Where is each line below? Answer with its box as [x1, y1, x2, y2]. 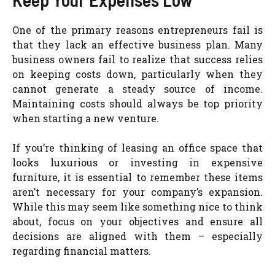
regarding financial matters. [12, 244, 151, 257]
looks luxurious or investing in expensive [12, 156, 263, 169]
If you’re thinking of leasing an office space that [12, 141, 263, 154]
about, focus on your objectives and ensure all [12, 215, 263, 228]
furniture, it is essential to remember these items [12, 171, 263, 184]
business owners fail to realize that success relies [12, 53, 263, 66]
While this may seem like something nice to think [12, 200, 263, 213]
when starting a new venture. [12, 112, 159, 125]
